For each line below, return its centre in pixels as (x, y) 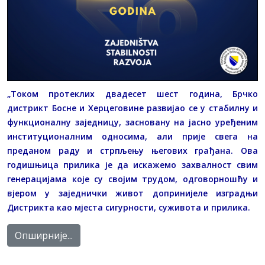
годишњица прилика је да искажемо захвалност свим (132, 164)
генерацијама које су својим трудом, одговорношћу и (132, 179)
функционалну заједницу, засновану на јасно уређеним (132, 122)
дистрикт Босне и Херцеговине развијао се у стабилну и (132, 108)
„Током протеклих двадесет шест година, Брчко (132, 93)
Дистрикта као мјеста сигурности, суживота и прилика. (129, 207)
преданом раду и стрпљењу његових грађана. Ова (132, 150)
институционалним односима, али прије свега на (132, 136)
